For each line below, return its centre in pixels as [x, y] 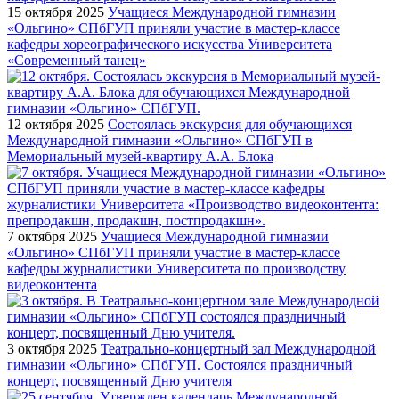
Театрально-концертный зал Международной [238, 348]
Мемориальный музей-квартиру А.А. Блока [140, 156]
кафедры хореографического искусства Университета [170, 44]
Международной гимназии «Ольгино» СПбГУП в [160, 140]
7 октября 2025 [52, 236]
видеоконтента [52, 284]
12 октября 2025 [56, 124]
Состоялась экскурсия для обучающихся [230, 124]
